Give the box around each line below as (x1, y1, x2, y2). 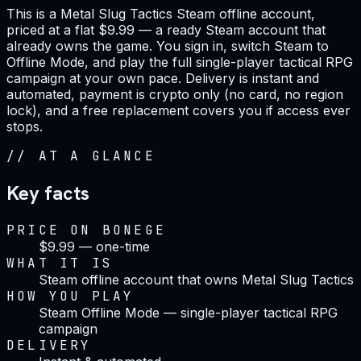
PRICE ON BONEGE (6, 221, 166, 239)
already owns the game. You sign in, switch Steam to (6, 37, 329, 54)
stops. (6, 118, 43, 135)
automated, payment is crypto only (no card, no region (6, 85, 343, 102)
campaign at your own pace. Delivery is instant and (6, 69, 319, 86)
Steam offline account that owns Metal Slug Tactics (39, 271, 354, 288)
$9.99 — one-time (39, 238, 150, 255)
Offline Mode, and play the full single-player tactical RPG (6, 53, 353, 70)
